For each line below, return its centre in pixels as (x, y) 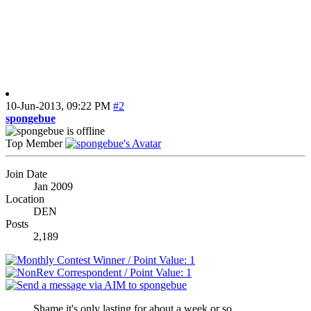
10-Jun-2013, (36, 106)
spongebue (31, 119)
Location (25, 199)
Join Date (26, 174)
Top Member (35, 144)
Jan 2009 (53, 187)
